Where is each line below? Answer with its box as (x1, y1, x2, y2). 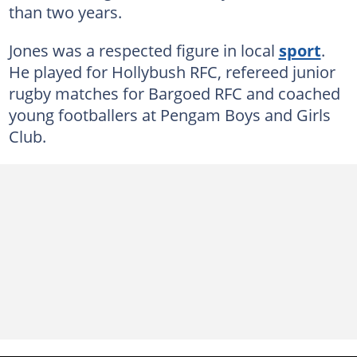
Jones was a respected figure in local (8, 38, 279, 61)
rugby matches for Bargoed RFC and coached (8, 81, 340, 104)
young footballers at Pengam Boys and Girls (8, 103, 331, 126)
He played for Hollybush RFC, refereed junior (8, 60, 335, 83)
